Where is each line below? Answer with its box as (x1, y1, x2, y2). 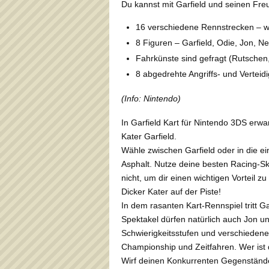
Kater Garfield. (121, 131, 177, 141)
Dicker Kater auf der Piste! (121, 186, 221, 196)
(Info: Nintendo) (121, 93, 181, 103)
